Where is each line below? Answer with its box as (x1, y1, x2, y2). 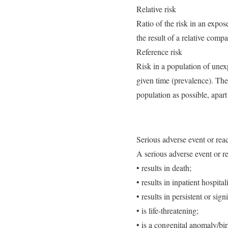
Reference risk (136, 46, 182, 57)
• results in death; (136, 162, 191, 173)
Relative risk (136, 4, 176, 14)
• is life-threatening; (136, 205, 198, 216)
